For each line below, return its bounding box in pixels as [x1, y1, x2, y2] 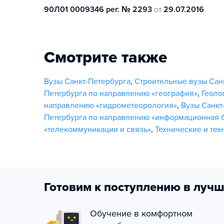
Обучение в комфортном [90, 208, 192, 219]
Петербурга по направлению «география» [44, 88, 197, 98]
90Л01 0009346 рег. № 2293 [44, 4, 152, 14]
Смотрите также [44, 48, 167, 67]
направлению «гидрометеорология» [44, 100, 177, 110]
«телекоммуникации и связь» [44, 124, 151, 134]
